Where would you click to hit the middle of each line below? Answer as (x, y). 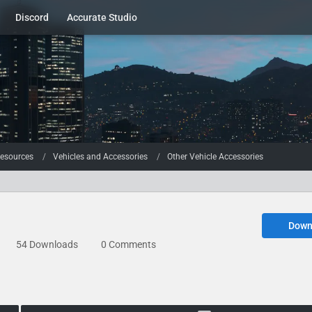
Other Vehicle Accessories (215, 156)
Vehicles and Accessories (100, 156)
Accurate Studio (102, 17)
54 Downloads (46, 244)
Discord (32, 17)
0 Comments (128, 244)
